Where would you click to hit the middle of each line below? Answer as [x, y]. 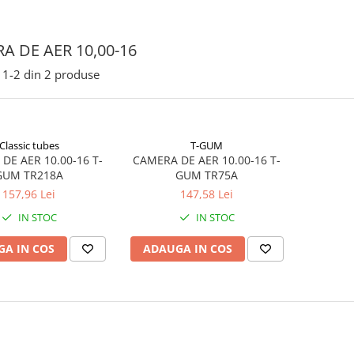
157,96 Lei [29, 194]
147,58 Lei [207, 194]
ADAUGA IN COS [187, 249]
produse [77, 74]
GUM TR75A [207, 175]
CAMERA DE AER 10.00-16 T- [207, 160]
